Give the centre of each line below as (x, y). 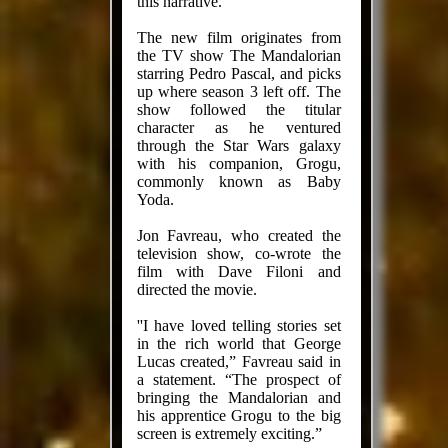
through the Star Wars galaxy (238, 145)
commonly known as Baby (238, 181)
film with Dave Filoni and (238, 271)
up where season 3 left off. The (238, 91)
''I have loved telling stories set (238, 325)
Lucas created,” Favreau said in (238, 361)
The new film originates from (238, 37)
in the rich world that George (238, 343)
